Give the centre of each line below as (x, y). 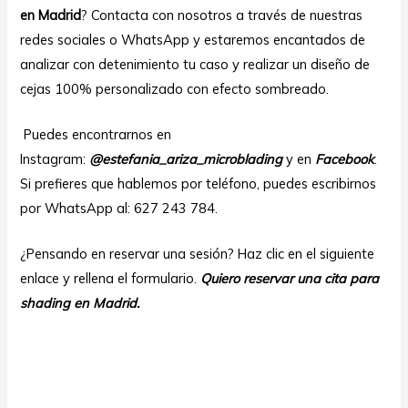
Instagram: (55, 158)
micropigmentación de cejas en (184, 351)
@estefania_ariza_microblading (186, 158)
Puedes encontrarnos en (96, 134)
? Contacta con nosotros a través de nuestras (222, 15)
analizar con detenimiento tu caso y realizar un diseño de (195, 64)
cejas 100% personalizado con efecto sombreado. (175, 88)
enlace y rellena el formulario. (111, 279)
